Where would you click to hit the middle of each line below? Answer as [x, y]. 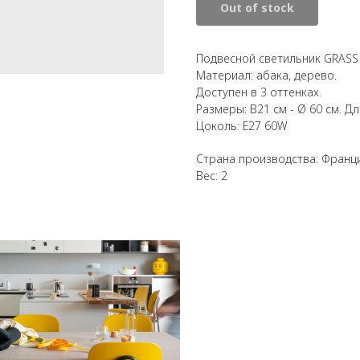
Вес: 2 [212, 175]
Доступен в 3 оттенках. [259, 92]
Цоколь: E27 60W [242, 125]
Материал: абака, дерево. [266, 75]
